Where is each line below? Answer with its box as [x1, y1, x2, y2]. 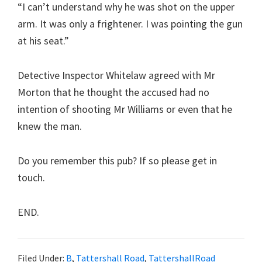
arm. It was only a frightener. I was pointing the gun [18, 17, 243, 30]
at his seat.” [18, 34, 69, 47]
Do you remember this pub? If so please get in [18, 154, 217, 167]
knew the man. [18, 119, 82, 133]
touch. [18, 171, 45, 184]
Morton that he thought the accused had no [18, 85, 209, 99]
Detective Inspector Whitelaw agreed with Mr [18, 68, 215, 82]
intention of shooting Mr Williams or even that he [18, 102, 232, 116]
